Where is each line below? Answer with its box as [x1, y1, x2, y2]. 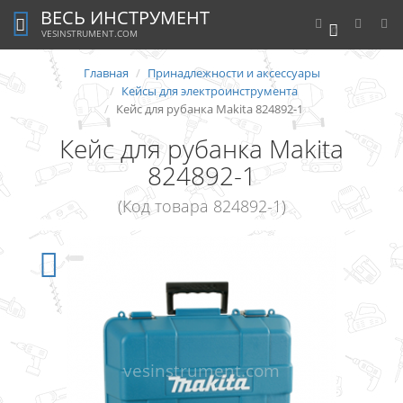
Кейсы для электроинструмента [121, 83, 298, 99]
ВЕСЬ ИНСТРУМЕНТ [40, 5, 210, 30]
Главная [83, 65, 129, 81]
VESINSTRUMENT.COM [41, 27, 138, 40]
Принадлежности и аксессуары [147, 65, 320, 81]
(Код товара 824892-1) [117, 195, 286, 217]
